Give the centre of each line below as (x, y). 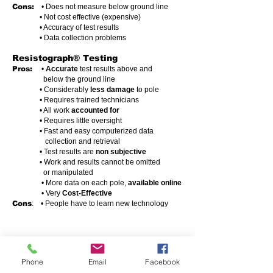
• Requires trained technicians (76, 100)
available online (155, 183)
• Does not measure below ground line (101, 7)
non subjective (121, 152)
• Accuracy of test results (66, 27)
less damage (112, 90)
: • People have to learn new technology (100, 204)
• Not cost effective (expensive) (76, 17)
